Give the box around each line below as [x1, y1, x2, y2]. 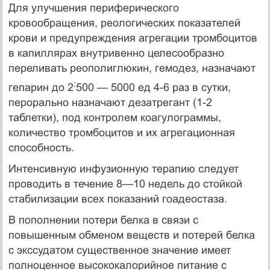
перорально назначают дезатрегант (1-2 [8, 96, 212, 108]
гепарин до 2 [8, 81, 74, 93]
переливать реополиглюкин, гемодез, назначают [8, 61, 256, 74]
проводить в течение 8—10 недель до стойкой [8, 177, 242, 190]
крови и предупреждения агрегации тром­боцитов [8, 31, 257, 44]
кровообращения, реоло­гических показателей [8, 16, 240, 29]
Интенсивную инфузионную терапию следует [8, 162, 239, 175]
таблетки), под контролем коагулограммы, [8, 111, 221, 124]
